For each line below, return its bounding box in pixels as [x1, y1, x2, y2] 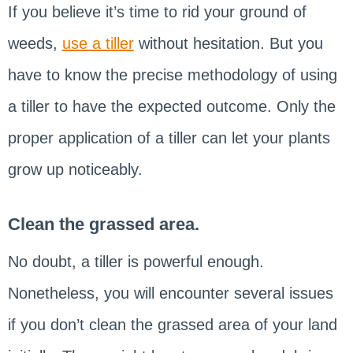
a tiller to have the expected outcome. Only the [7, 97, 336, 115]
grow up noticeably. [7, 160, 143, 178]
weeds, [7, 34, 62, 52]
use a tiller [61, 34, 134, 52]
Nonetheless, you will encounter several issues [7, 284, 333, 302]
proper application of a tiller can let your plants [7, 128, 330, 147]
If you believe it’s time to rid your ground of [7, 2, 307, 20]
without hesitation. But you [133, 34, 323, 52]
